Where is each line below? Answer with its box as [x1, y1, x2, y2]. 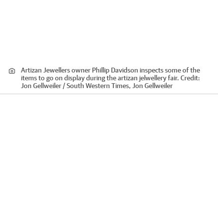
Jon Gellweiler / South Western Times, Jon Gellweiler [21, 81, 173, 90]
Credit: [179, 73, 200, 82]
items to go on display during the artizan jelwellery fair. [21, 73, 179, 82]
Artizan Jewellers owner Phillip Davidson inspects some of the [21, 66, 200, 74]
